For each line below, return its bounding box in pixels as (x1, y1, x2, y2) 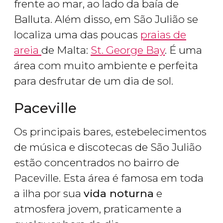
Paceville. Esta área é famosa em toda (14, 172, 204, 185)
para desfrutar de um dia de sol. (14, 75, 173, 88)
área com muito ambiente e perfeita (14, 59, 198, 72)
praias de (140, 28, 186, 41)
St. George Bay (91, 44, 165, 57)
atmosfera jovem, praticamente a (14, 203, 182, 216)
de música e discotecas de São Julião (14, 141, 202, 154)
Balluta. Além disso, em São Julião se (14, 13, 198, 26)
